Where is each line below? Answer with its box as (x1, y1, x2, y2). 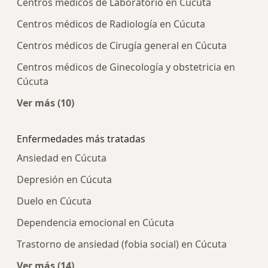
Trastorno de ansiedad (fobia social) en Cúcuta (17, 237, 227, 251)
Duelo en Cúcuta (17, 194, 92, 208)
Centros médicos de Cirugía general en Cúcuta (17, 38, 227, 52)
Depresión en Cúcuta (17, 172, 112, 186)
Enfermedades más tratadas (17, 132, 145, 145)
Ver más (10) (17, 96, 74, 109)
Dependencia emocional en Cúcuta (17, 215, 174, 229)
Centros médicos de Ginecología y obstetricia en (17, 60, 235, 74)
